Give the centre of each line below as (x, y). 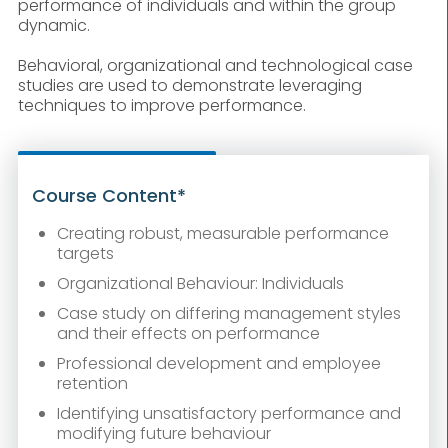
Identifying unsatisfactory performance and (228, 414)
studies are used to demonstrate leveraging (189, 86)
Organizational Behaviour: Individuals (200, 284)
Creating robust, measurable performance (222, 234)
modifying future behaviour (163, 434)
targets (85, 254)
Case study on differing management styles (228, 314)
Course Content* (108, 196)
